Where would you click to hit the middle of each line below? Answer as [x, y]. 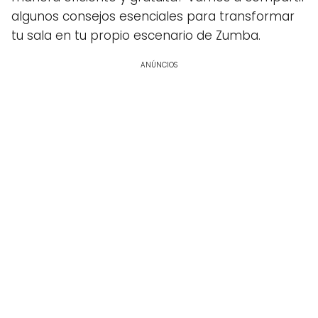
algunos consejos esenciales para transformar [153, 16]
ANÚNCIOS [159, 65]
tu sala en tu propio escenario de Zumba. [136, 35]
